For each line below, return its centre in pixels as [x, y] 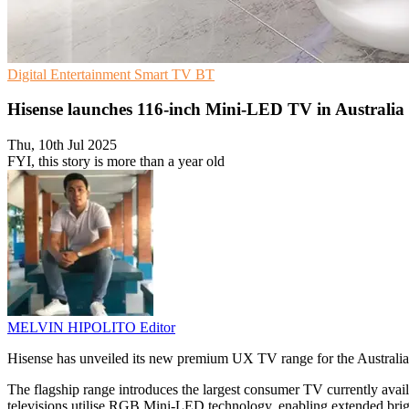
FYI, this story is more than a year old [116, 162]
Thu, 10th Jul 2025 [62, 145]
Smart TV [165, 74]
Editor [157, 328]
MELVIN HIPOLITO [73, 328]
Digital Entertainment [71, 74]
